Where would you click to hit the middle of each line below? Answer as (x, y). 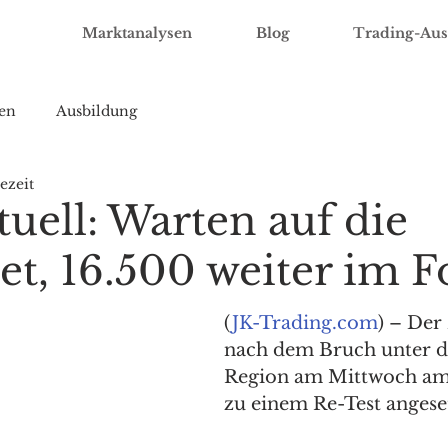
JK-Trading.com (305, 323)
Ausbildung (96, 110)
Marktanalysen (137, 33)
